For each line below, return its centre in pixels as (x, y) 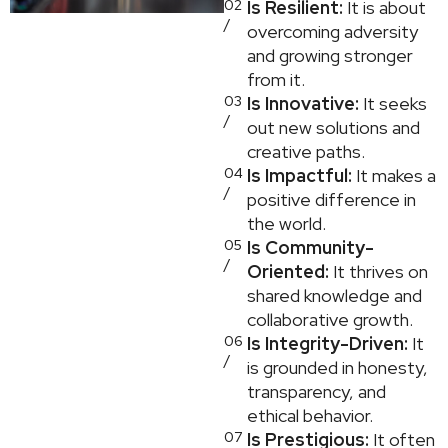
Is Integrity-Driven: (328, 344)
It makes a (394, 176)
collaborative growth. (330, 320)
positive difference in (332, 200)
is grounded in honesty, (338, 368)
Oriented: (290, 272)
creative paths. (306, 152)
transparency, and (317, 392)
